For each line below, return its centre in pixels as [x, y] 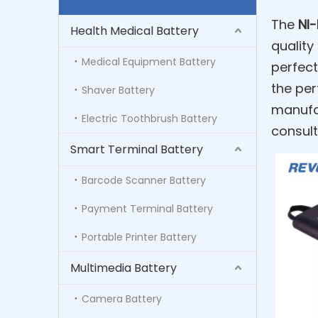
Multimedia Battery [124, 268]
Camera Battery [122, 298]
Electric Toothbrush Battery [149, 118]
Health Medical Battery [135, 31]
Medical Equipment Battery [149, 61]
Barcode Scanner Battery [144, 180]
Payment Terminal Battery [147, 208]
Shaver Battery [118, 90]
